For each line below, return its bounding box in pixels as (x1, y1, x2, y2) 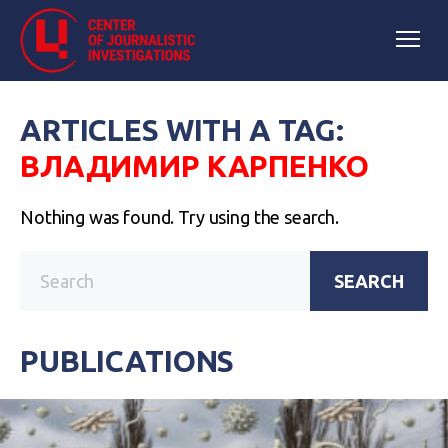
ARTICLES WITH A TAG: (20, 113, 345, 147)
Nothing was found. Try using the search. (20, 207, 339, 227)
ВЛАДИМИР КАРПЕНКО (20, 149, 369, 183)
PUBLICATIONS (20, 344, 235, 378)
